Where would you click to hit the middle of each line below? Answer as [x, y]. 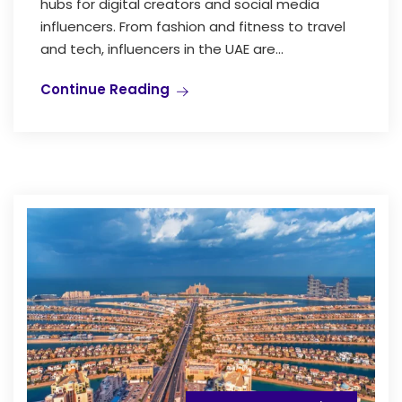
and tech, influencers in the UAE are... [162, 48]
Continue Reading [105, 89]
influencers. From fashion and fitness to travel [193, 26]
